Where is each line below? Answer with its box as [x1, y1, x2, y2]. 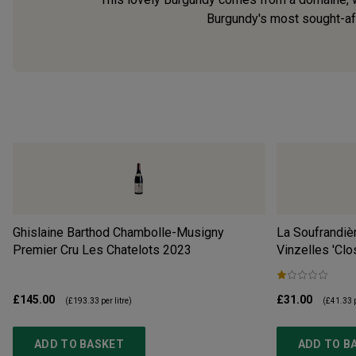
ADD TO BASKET [34, 338, 124, 351]
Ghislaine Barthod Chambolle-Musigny [13, 225, 224, 241]
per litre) [99, 296, 132, 306]
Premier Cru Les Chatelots [13, 242, 160, 258]
